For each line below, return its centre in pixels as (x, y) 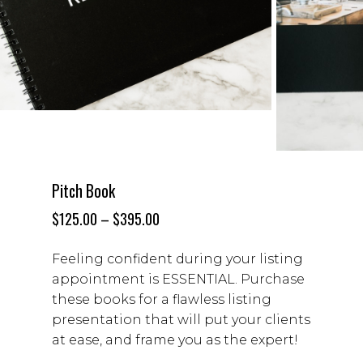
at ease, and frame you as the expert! (175, 340)
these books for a (112, 300)
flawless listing (222, 300)
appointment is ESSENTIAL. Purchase (178, 280)
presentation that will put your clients (181, 320)
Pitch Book (83, 191)
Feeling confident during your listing (177, 259)
